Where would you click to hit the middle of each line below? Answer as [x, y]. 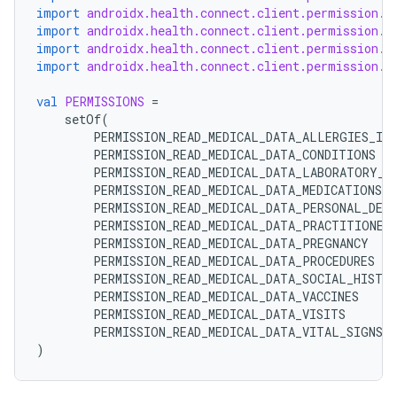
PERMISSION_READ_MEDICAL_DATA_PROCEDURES [234, 261]
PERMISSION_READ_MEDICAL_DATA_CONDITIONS [234, 155]
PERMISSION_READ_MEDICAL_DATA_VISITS [219, 314]
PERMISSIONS [105, 101]
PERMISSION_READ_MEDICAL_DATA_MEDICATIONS [237, 190]
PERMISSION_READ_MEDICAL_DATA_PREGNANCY [231, 243]
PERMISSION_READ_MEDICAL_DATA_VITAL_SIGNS [238, 332]
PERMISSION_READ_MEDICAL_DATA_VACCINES [226, 296]
